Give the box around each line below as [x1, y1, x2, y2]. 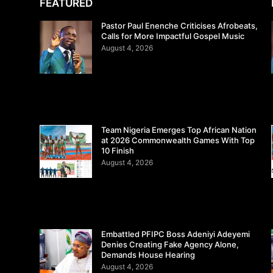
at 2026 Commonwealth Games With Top [101, 135, 255, 146]
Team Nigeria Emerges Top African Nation [101, 125, 257, 135]
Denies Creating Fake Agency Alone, [101, 239, 239, 249]
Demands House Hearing [101, 250, 196, 260]
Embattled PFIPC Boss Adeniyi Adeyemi [101, 229, 250, 239]
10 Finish [101, 146, 135, 156]
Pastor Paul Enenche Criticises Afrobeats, [101, 21, 258, 31]
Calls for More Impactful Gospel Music [101, 31, 245, 41]
